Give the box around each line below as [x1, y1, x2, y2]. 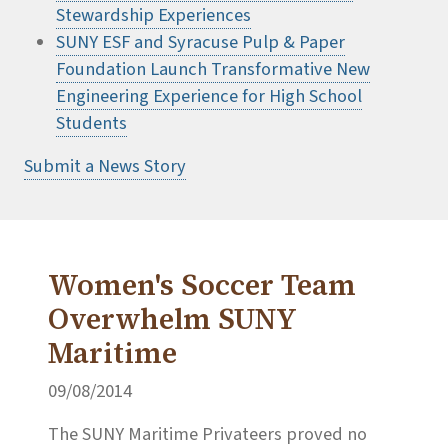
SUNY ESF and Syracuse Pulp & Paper [56, 29, 345, 56]
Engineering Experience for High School [56, 83, 362, 110]
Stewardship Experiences [56, 2, 251, 29]
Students [56, 110, 127, 137]
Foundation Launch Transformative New [56, 56, 370, 83]
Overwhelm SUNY [48, 299, 296, 340]
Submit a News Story [24, 153, 186, 180]
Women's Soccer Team [48, 265, 356, 306]
